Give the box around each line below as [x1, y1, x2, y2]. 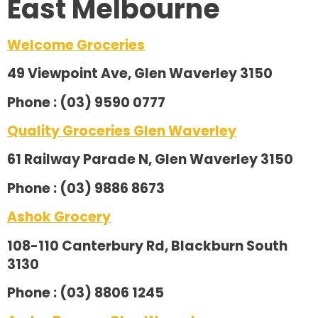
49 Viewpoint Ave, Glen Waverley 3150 [7, 64, 273, 84]
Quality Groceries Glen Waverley [7, 121, 236, 141]
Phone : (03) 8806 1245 [7, 283, 164, 303]
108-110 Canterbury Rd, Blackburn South [7, 236, 287, 256]
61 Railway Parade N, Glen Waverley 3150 [7, 150, 293, 170]
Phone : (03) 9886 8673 [7, 178, 165, 198]
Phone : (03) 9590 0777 [7, 92, 165, 112]
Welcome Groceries [7, 35, 145, 55]
